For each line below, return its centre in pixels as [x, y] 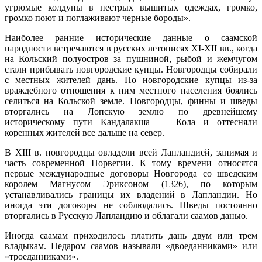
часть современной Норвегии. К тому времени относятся [131, 163]
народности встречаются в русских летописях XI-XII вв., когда [131, 48]
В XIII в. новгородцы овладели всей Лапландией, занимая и [131, 152]
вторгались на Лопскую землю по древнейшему [131, 111]
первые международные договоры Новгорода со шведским [131, 173]
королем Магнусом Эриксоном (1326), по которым [131, 184]
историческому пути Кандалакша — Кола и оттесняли [131, 122]
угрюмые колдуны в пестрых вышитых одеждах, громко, [131, 7]
